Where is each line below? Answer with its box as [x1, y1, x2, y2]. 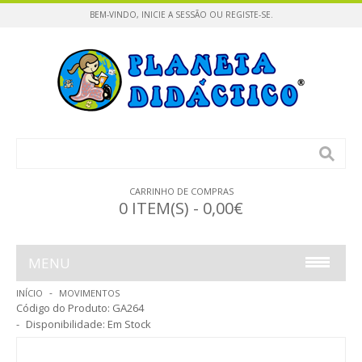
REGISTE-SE [225, 9, 271, 20]
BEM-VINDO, [89, 9, 141, 20]
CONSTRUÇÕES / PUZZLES [40, 328, 183, 343]
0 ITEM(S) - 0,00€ [119, 197, 243, 219]
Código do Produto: [16, 301, 110, 315]
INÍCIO [16, 287, 43, 299]
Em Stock [107, 317, 151, 331]
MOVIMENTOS [59, 287, 120, 299]
